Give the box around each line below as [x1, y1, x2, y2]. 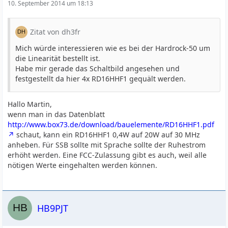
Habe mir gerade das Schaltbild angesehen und [15, 64, 180, 73]
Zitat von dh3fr [30, 27, 81, 37]
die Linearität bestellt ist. [15, 53, 101, 63]
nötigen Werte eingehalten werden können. [8, 160, 158, 170]
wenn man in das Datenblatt [8, 109, 105, 119]
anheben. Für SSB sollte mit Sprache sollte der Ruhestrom [8, 140, 206, 150]
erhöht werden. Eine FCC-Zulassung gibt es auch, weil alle [8, 150, 207, 160]
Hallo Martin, [8, 99, 52, 109]
